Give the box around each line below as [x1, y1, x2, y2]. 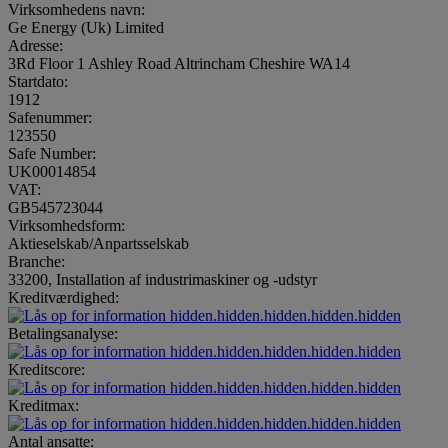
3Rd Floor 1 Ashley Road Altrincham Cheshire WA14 [8, 54, 350, 72]
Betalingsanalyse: [8, 324, 118, 342]
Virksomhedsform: [8, 216, 125, 234]
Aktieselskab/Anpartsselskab [8, 234, 189, 252]
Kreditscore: [8, 360, 85, 378]
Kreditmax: [8, 396, 79, 414]
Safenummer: [8, 108, 92, 126]
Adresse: [8, 36, 63, 54]
